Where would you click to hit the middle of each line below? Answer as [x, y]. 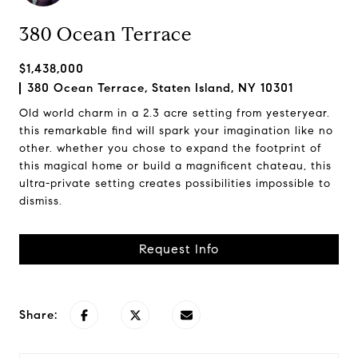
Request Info [179, 249]
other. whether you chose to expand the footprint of [171, 148]
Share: [38, 315]
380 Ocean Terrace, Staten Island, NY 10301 [160, 88]
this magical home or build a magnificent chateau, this [175, 166]
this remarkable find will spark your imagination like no [176, 131]
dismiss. [41, 201]
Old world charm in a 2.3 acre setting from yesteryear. [175, 113]
